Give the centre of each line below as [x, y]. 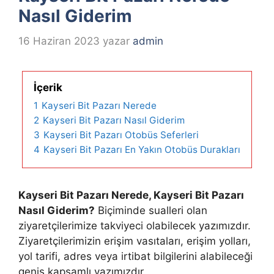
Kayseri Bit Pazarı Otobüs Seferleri [121, 135]
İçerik [48, 87]
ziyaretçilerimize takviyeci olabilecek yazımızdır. [135, 225]
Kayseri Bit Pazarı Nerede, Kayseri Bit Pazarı [131, 195]
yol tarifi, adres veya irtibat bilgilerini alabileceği [135, 256]
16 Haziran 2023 [59, 41]
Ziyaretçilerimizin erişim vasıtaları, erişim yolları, [135, 241]
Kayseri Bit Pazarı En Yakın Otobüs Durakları [142, 149]
